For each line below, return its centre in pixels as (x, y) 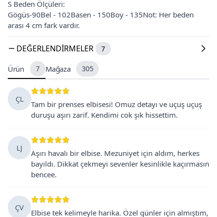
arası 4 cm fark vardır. (44, 25)
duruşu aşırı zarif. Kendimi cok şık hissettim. (104, 115)
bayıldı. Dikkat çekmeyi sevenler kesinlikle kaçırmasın (120, 163)
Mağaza (58, 69)
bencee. (44, 174)
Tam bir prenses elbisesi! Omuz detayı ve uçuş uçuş (116, 104)
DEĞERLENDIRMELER (55, 48)
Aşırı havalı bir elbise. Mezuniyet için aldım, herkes (115, 153)
